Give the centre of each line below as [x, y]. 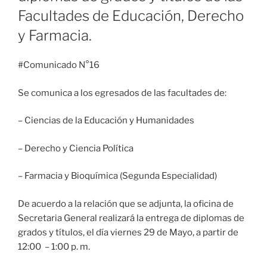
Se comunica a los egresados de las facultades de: [122, 93]
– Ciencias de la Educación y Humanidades [106, 121]
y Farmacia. [55, 36]
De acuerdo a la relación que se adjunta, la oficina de [126, 204]
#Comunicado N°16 [59, 65]
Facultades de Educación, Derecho [131, 16]
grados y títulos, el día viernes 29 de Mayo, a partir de [128, 232]
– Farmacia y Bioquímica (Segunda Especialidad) [117, 176]
